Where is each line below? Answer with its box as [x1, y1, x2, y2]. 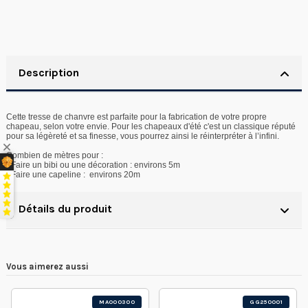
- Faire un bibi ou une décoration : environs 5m [6, 159, 180, 170]
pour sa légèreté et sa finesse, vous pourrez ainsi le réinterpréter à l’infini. [6, 131, 281, 141]
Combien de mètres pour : [6, 150, 103, 160]
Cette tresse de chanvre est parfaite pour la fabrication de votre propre [6, 111, 267, 122]
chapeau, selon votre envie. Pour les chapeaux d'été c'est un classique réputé [6, 121, 296, 131]
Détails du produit [19, 201, 112, 215]
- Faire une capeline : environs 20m [6, 169, 140, 179]
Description [19, 66, 79, 80]
